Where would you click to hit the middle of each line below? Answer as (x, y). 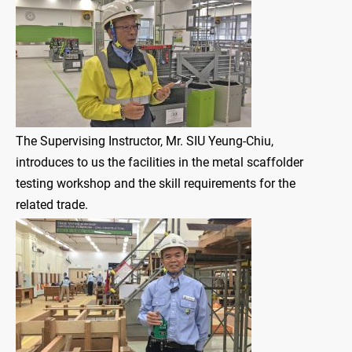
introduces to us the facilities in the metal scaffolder (159, 163)
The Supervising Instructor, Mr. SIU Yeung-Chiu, (145, 141)
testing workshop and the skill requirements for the (156, 184)
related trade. (52, 205)
